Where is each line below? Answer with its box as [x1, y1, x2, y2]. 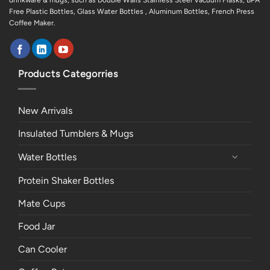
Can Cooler [18, 243, 67, 255]
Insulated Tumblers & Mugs [18, 127, 133, 139]
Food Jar [18, 220, 55, 232]
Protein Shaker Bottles [18, 174, 114, 186]
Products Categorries [18, 68, 118, 80]
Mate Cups [18, 197, 65, 209]
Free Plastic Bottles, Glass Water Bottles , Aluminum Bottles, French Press [9, 7, 254, 16]
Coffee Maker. [9, 19, 55, 28]
